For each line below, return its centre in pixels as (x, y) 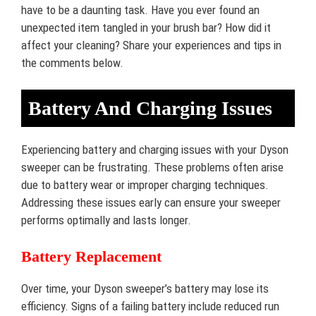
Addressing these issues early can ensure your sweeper (151, 202)
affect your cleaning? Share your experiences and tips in (151, 45)
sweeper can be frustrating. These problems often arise (152, 167)
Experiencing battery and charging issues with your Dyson (155, 150)
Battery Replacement (91, 256)
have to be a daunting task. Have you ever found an (140, 10)
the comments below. (72, 62)
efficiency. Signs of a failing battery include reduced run (150, 306)
